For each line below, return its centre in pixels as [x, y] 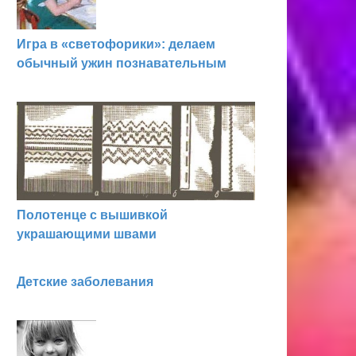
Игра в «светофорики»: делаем [116, 44]
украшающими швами [87, 234]
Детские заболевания [85, 282]
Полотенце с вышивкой [92, 215]
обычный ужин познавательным [122, 63]
